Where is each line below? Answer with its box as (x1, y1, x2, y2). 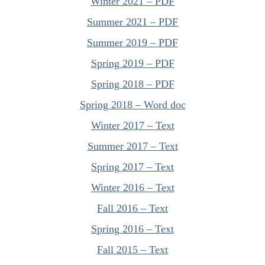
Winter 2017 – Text (91, 119, 174, 131)
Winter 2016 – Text (91, 182, 174, 193)
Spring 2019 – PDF (91, 57, 174, 69)
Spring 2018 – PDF (91, 78, 174, 90)
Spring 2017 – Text (91, 161, 174, 173)
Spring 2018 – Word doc (79, 99, 186, 111)
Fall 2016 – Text (97, 202, 168, 214)
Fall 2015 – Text (97, 244, 168, 256)
